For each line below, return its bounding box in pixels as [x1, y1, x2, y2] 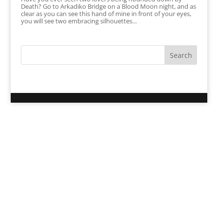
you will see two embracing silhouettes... [20, 17, 137, 26]
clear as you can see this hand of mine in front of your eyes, [20, 9, 191, 18]
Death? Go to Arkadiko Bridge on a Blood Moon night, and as [20, 2, 196, 11]
